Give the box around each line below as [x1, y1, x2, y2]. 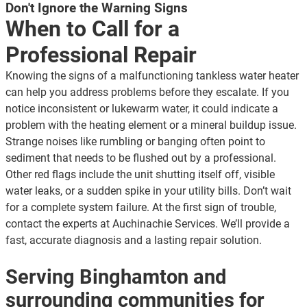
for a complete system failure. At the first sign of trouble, [5, 201, 276, 214]
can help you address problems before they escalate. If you [5, 86, 289, 99]
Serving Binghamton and [5, 265, 226, 289]
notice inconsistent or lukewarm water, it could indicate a [5, 102, 278, 116]
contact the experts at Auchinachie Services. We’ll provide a [5, 217, 290, 231]
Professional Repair [5, 42, 197, 69]
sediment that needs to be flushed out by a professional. [5, 151, 276, 165]
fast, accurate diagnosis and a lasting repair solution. [5, 234, 262, 247]
